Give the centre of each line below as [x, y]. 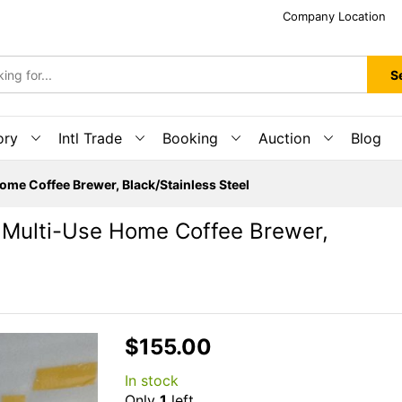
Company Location [334, 16]
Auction [284, 138]
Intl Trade [90, 138]
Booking [190, 138]
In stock [152, 380]
